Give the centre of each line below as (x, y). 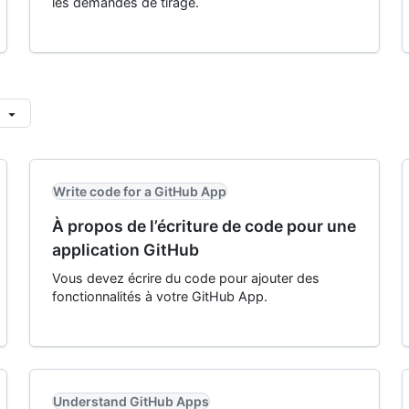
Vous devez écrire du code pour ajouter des (186, 278)
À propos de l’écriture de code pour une (204, 226)
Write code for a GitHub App (140, 191)
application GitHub (126, 250)
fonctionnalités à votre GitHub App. (160, 296)
